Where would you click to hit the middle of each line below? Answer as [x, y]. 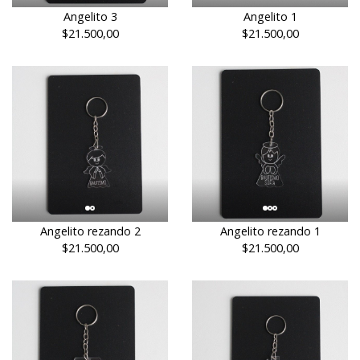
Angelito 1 [270, 16]
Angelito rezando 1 [270, 231]
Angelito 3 [90, 16]
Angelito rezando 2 [90, 231]
